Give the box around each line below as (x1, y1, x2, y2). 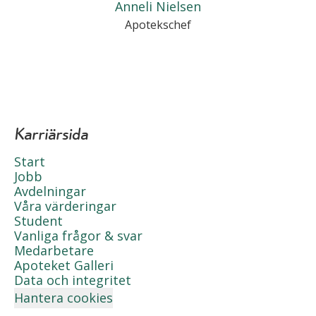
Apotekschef (125, 17, 191, 32)
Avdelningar (14, 183, 86, 200)
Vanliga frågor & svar (14, 227, 142, 244)
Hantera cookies (14, 289, 113, 306)
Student (14, 212, 63, 229)
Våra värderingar (14, 197, 116, 214)
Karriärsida (14, 123, 88, 143)
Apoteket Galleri (14, 257, 114, 274)
